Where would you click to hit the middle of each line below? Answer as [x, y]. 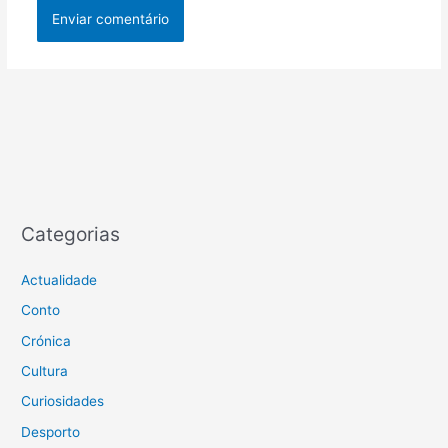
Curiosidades [63, 401]
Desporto [51, 431]
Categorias [71, 233]
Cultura [45, 370]
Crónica [46, 340]
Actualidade [59, 279]
